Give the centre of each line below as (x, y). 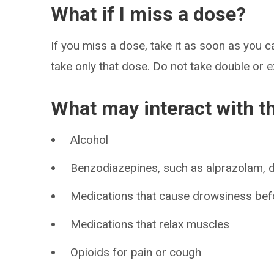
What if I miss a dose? (149, 14)
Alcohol (90, 140)
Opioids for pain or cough (136, 252)
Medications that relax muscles (150, 224)
